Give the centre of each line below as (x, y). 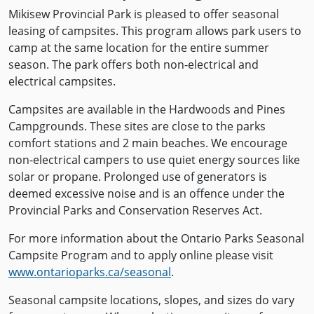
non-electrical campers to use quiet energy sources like (154, 160)
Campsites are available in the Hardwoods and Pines (147, 109)
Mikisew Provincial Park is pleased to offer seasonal (144, 14)
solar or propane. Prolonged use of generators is (138, 177)
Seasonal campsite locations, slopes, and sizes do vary (151, 300)
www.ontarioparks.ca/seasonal (90, 272)
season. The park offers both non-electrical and (134, 64)
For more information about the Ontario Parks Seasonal (156, 238)
